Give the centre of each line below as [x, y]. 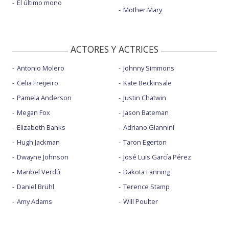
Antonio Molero [41, 68]
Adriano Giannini [148, 127]
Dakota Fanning [146, 172]
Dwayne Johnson [43, 157]
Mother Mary [142, 10]
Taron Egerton [145, 142]
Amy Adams [35, 201]
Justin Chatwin [144, 98]
